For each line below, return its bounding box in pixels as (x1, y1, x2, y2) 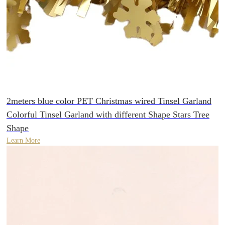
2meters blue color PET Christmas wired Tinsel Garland (7, 96, 211, 106)
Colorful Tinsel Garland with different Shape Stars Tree (7, 109, 209, 120)
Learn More (7, 137, 40, 145)
